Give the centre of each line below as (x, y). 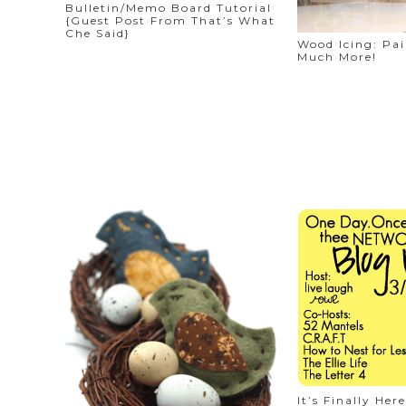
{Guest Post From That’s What (170, 21)
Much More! (338, 56)
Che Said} (98, 34)
